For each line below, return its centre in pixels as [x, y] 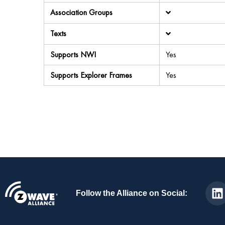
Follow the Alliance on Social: [132, 193]
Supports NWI [73, 54]
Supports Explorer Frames [91, 75]
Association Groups [81, 12]
